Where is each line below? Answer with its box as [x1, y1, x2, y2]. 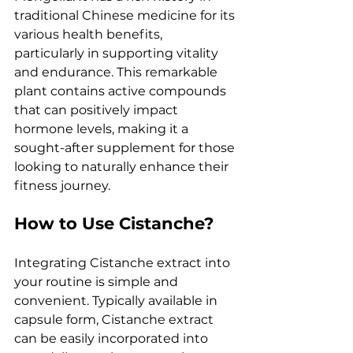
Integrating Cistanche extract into [14, 255, 233, 270]
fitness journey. [14, 178, 110, 193]
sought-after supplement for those [14, 140, 238, 155]
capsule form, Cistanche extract [14, 312, 217, 327]
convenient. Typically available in [14, 293, 221, 308]
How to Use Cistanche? [14, 214, 214, 233]
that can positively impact [14, 102, 181, 117]
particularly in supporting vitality [14, 46, 221, 61]
